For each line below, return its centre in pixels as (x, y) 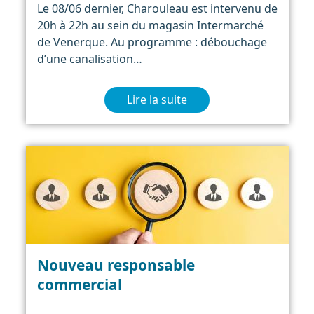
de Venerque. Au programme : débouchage (152, 42)
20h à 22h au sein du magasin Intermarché (150, 25)
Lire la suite (157, 100)
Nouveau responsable (116, 265)
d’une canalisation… (89, 59)
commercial (79, 284)
